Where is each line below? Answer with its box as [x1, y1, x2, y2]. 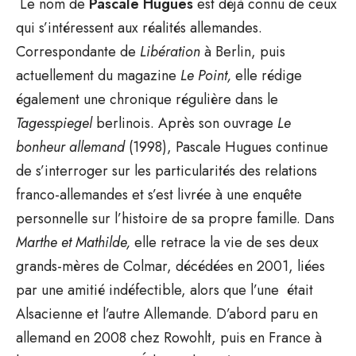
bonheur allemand [16, 136, 129, 157]
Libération [140, 41, 204, 62]
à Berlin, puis [204, 41, 285, 62]
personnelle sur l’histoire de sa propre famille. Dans [16, 207, 335, 229]
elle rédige [235, 64, 302, 86]
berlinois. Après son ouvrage [92, 112, 277, 133]
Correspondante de [16, 41, 140, 62]
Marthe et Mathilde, [16, 231, 134, 253]
